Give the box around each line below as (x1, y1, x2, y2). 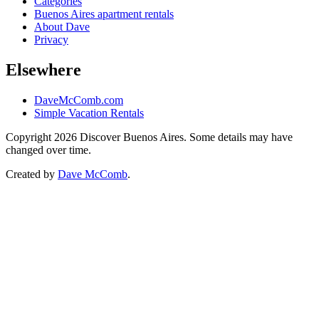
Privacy (34, 33, 68, 46)
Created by (6, 167, 58, 180)
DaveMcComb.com (34, 93, 123, 106)
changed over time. (6, 143, 91, 156)
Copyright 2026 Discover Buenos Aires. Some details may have (6, 130, 293, 143)
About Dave (34, 20, 90, 33)
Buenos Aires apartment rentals (34, 7, 174, 20)
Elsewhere (6, 60, 81, 79)
